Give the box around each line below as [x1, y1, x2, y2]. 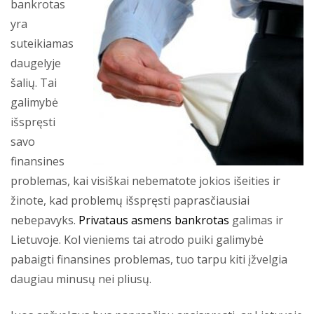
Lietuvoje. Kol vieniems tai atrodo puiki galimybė [11, 232, 264, 247]
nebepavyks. [11, 212, 78, 228]
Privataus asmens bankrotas [78, 212, 229, 228]
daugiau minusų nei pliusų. [11, 271, 151, 287]
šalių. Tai [11, 75, 57, 90]
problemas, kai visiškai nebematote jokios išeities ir [11, 173, 280, 189]
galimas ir [229, 212, 283, 228]
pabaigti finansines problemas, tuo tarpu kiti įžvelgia [11, 252, 287, 267]
